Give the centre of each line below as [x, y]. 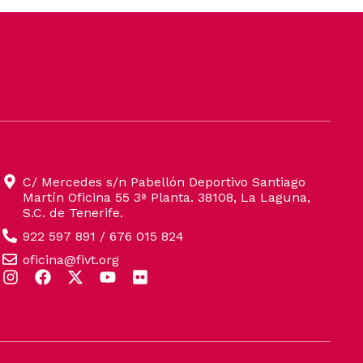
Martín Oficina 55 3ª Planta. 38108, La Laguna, [167, 197]
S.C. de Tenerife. [73, 212]
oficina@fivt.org [71, 259]
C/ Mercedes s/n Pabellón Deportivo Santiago [164, 181]
